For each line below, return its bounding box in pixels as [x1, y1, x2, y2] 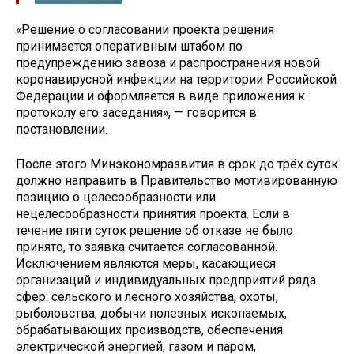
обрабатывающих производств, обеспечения [16, 322, 283, 338]
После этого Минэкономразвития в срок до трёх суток [16, 156, 338, 172]
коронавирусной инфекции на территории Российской [16, 71, 337, 87]
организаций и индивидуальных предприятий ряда [16, 273, 316, 288]
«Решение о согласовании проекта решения [16, 21, 274, 37]
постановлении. [16, 121, 107, 137]
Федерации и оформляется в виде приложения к [16, 88, 305, 104]
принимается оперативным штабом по [16, 38, 243, 54]
